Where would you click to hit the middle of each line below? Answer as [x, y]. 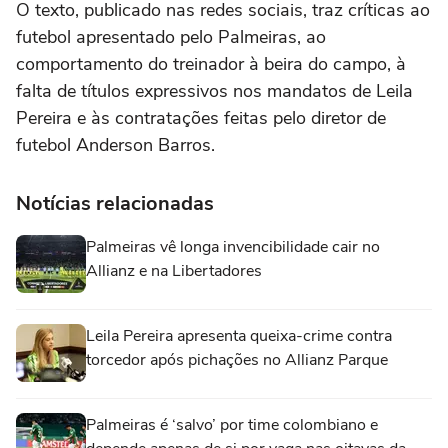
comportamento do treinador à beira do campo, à [211, 64]
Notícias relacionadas [115, 204]
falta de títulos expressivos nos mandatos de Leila [214, 91]
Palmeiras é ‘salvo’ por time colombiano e [232, 425]
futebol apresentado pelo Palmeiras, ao [171, 37]
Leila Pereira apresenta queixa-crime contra [239, 336]
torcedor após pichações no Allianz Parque [237, 360]
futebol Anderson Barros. [118, 145]
